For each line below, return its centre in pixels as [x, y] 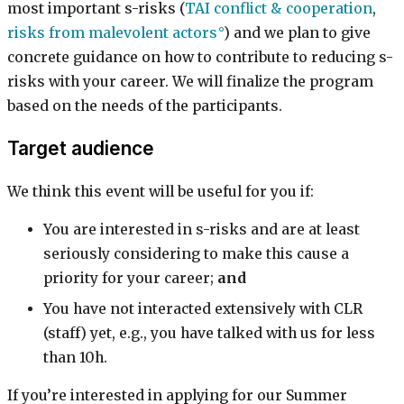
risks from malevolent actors [112, 33]
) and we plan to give [297, 33]
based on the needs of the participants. [145, 106]
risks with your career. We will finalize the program [190, 82]
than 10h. [75, 357]
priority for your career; [130, 279]
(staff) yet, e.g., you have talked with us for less [209, 333]
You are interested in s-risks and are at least [202, 230]
